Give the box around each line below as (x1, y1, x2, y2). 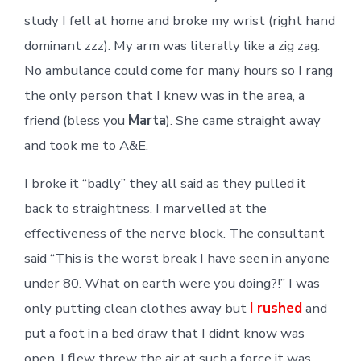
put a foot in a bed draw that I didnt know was (23, 323, 305, 342)
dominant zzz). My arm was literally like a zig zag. (23, 35, 320, 55)
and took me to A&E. (23, 135, 148, 155)
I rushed (249, 298, 302, 317)
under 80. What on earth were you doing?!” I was (23, 273, 320, 293)
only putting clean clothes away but (23, 298, 250, 317)
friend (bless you (23, 110, 128, 130)
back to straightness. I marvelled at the (23, 198, 267, 218)
